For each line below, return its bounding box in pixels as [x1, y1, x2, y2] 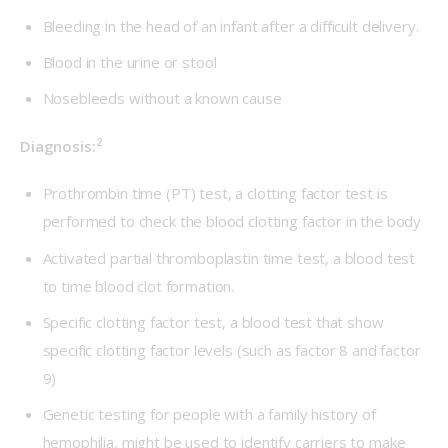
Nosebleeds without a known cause [42, 88, 282, 109]
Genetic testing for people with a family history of [42, 404, 376, 425]
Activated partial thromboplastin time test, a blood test [42, 247, 416, 268]
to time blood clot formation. [42, 275, 235, 296]
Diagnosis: [20, 135, 96, 156]
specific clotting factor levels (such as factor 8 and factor [42, 339, 421, 360]
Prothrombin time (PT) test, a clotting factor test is [42, 183, 388, 204]
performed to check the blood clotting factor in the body [42, 211, 422, 232]
